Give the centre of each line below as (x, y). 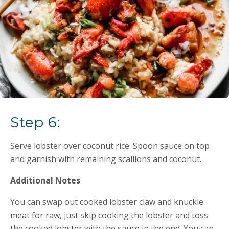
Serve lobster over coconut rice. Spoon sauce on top (110, 145)
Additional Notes (45, 180)
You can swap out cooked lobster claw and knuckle (107, 202)
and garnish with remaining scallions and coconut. (106, 159)
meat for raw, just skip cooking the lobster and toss (109, 215)
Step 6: (35, 122)
